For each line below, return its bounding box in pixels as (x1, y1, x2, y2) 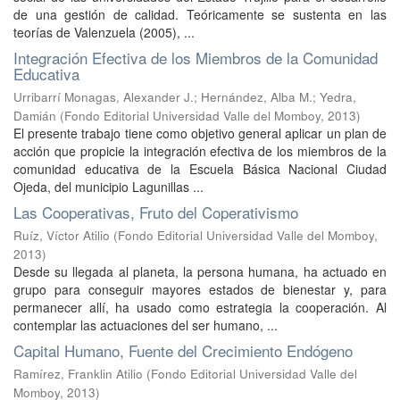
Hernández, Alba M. (201, 87, 312, 105)
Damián (13, 106, 56, 124)
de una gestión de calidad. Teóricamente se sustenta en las (13, 4, 387, 23)
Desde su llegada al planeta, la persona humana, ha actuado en (13, 262, 387, 280)
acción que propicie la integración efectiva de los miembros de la (13, 141, 387, 160)
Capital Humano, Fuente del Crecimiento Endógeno (13, 338, 353, 362)
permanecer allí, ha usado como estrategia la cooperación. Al (13, 297, 387, 316)
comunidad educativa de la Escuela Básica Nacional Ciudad (13, 159, 387, 178)
